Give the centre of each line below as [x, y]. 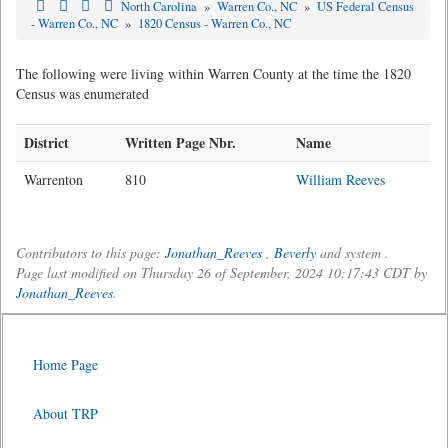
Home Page [65, 364]
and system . [352, 252]
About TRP [65, 413]
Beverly [295, 252]
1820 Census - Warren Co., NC [214, 23]
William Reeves [340, 179]
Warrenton [53, 179]
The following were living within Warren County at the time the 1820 [213, 73]
